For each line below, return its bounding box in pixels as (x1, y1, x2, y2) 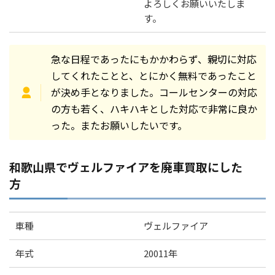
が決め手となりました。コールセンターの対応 (50, 85, 257, 100)
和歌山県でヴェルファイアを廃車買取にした (9, 158, 242, 176)
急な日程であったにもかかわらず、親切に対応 (50, 52, 257, 67)
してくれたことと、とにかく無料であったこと (50, 68, 257, 83)
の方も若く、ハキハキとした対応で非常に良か (50, 101, 257, 117)
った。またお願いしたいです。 (50, 118, 187, 133)
